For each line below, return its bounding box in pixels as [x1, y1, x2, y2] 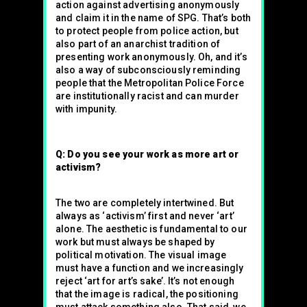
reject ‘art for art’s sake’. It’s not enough [56, 275, 235, 286]
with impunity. [56, 103, 117, 114]
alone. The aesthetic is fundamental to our [56, 223, 247, 234]
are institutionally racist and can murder [56, 90, 239, 101]
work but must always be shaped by [56, 236, 215, 247]
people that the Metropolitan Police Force [56, 77, 244, 88]
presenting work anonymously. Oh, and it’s [56, 51, 247, 62]
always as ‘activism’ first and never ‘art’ [56, 210, 234, 221]
